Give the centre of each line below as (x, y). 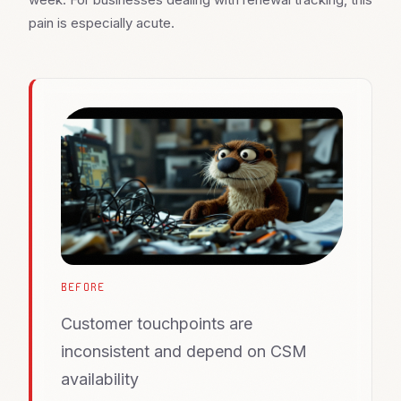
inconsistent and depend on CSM (184, 351)
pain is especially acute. (102, 23)
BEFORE (83, 287)
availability (100, 379)
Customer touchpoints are (157, 324)
